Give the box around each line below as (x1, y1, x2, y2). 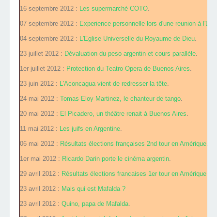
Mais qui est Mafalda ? (62, 185, 125, 193)
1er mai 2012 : (20, 155, 62, 163)
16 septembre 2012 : (20, 5, 79, 13)
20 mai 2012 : (20, 110, 60, 118)
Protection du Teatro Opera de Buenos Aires (66, 65, 190, 73)
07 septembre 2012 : (20, 20, 79, 28)
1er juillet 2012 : (20, 65, 66, 73)
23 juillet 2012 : (20, 50, 64, 58)
